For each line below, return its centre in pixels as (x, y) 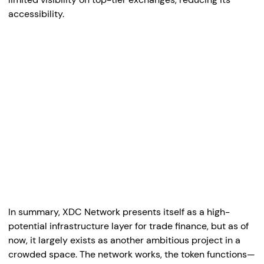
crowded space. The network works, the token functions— (132, 254)
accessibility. (36, 14)
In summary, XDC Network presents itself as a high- (119, 212)
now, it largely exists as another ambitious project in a (124, 240)
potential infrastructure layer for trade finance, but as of (128, 226)
